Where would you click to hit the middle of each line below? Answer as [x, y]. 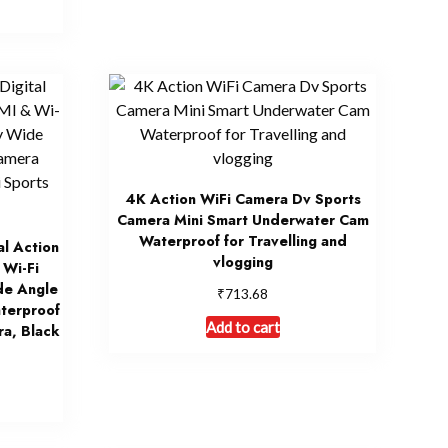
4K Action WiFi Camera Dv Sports [242, 198]
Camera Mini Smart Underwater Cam [242, 219]
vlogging [242, 261]
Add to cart [242, 326]
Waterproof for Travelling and [242, 240]
